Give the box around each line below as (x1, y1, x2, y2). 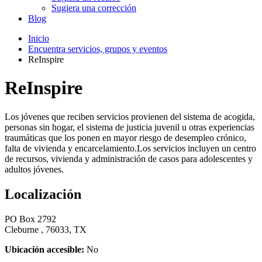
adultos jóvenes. (5, 164, 64, 174)
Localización (5, 186, 81, 202)
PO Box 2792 (5, 213, 56, 224)
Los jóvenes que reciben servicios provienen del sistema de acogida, (5, 111, 255, 122)
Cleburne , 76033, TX (5, 224, 87, 235)
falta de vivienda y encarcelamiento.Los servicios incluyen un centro (5, 143, 256, 153)
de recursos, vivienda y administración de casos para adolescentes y (5, 153, 253, 164)
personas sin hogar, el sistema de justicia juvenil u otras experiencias (5, 122, 254, 132)
